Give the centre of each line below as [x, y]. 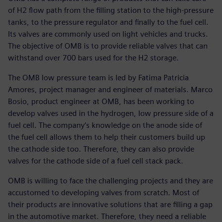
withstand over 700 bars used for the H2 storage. [93, 57]
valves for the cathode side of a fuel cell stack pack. [96, 161]
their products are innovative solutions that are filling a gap [110, 204]
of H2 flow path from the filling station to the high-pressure [111, 10]
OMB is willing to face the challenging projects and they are [111, 180]
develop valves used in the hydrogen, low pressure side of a [111, 113]
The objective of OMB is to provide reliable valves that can [108, 46]
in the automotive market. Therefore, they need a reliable [107, 216]
